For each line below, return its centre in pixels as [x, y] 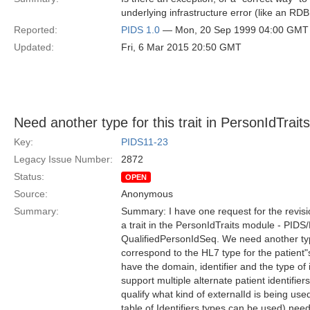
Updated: [34, 47]
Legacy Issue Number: [63, 159]
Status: [29, 176]
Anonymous [147, 194]
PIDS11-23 [145, 142]
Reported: [36, 30]
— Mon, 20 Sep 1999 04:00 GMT [234, 30]
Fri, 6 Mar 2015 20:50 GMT [181, 47]
